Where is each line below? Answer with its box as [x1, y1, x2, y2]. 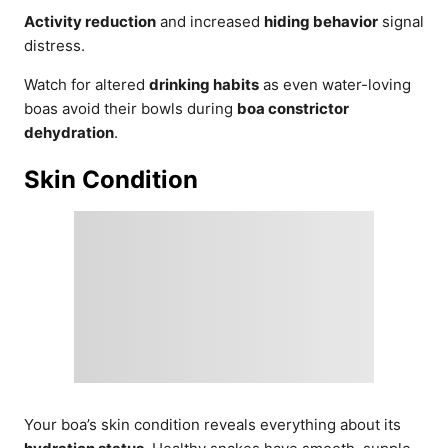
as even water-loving [259, 74, 411, 94]
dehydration [24, 122, 114, 142]
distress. [24, 35, 85, 55]
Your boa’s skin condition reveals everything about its [24, 414, 401, 434]
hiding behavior [264, 11, 378, 31]
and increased [156, 11, 264, 31]
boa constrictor [237, 98, 349, 118]
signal [378, 11, 424, 31]
